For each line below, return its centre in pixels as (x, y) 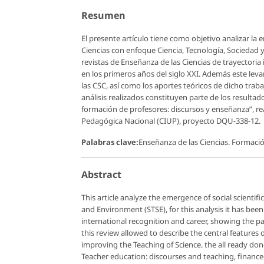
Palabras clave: (110, 142)
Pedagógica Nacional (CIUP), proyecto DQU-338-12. (171, 121)
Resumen (103, 15)
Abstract (101, 174)
